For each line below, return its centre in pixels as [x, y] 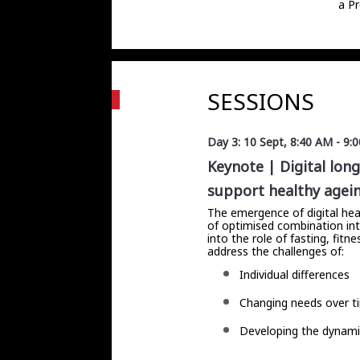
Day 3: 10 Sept [245, 142]
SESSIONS [260, 101]
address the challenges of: [275, 251]
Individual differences [294, 274]
